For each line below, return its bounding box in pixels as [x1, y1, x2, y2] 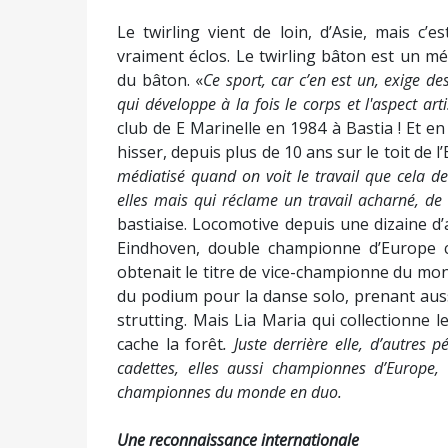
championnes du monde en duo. [117, 381, 342, 403]
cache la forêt [117, 333, 224, 355]
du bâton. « [117, 69, 204, 91]
